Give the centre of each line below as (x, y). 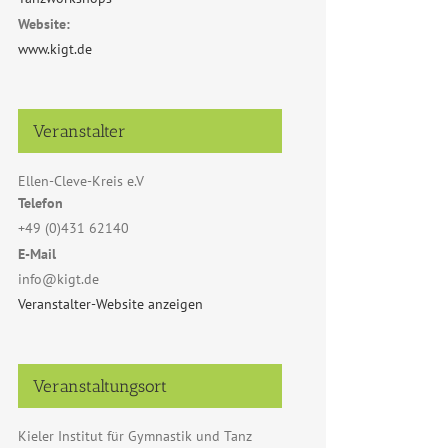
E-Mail (37, 254)
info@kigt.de (58, 279)
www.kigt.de (55, 49)
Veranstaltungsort (100, 386)
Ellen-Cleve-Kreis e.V (81, 181)
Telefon (40, 203)
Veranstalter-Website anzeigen (110, 304)
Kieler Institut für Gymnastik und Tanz (135, 436)
